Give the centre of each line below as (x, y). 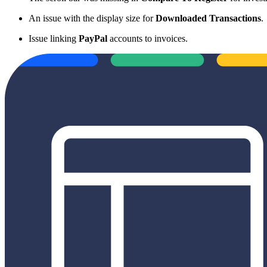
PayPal (93, 38)
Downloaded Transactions (208, 18)
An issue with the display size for (92, 18)
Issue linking (54, 38)
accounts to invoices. (148, 38)
